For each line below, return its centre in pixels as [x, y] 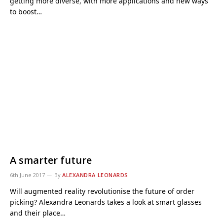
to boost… [26, 12]
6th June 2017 [27, 175]
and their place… [38, 213]
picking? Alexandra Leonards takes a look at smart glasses [106, 202]
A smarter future [51, 160]
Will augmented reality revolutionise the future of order [102, 191]
